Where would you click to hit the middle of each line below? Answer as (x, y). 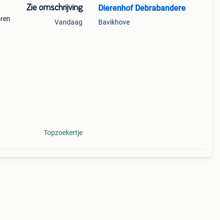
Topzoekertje (63, 133)
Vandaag (68, 22)
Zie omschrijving (54, 8)
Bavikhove (114, 22)
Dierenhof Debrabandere (142, 8)
